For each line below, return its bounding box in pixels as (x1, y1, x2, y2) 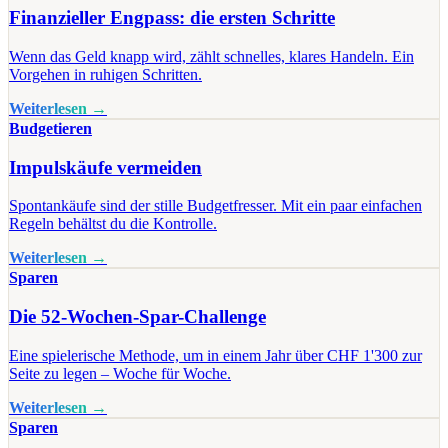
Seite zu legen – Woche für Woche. (9, 364, 231, 382)
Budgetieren (9, 119, 92, 137)
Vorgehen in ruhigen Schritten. (9, 65, 202, 83)
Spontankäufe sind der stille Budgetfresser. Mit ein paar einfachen (9, 197, 422, 215)
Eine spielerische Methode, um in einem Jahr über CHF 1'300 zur (9, 346, 422, 364)
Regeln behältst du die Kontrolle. (9, 215, 217, 233)
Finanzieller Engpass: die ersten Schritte (9, 7, 335, 29)
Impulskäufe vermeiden (9, 156, 202, 178)
